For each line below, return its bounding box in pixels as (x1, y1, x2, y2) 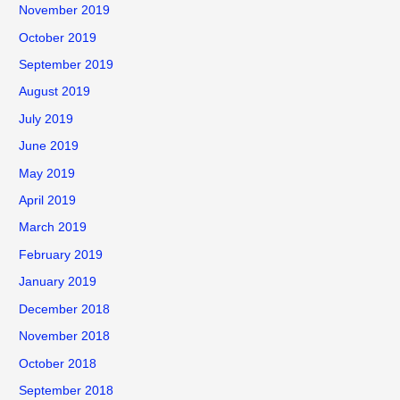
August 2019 (19, 85, 91, 99)
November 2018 (19, 329, 111, 344)
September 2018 (19, 383, 114, 397)
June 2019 (19, 139, 79, 154)
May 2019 (19, 166, 76, 180)
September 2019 (19, 58, 114, 72)
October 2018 (19, 356, 97, 371)
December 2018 (19, 302, 111, 316)
